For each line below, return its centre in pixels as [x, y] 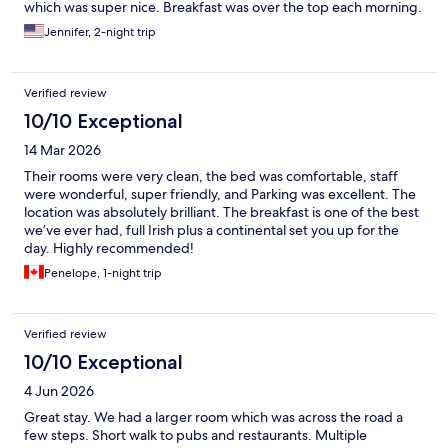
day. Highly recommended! [109, 248]
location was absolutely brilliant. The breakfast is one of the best [221, 212]
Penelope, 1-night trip [103, 273]
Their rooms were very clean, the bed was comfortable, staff [211, 176]
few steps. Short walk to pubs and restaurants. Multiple [195, 435]
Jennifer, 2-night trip [100, 32]
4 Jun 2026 [59, 391]
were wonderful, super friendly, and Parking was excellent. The [220, 194]
